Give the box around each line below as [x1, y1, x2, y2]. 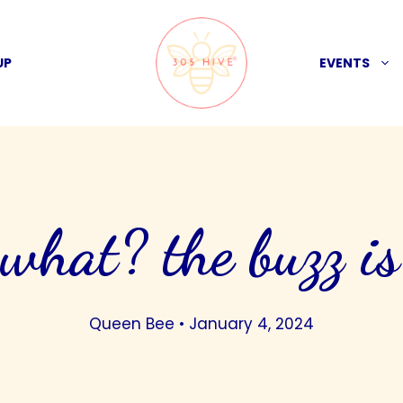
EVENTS [319, 54, 370, 72]
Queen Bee [89, 313, 175, 335]
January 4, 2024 [189, 313, 314, 335]
